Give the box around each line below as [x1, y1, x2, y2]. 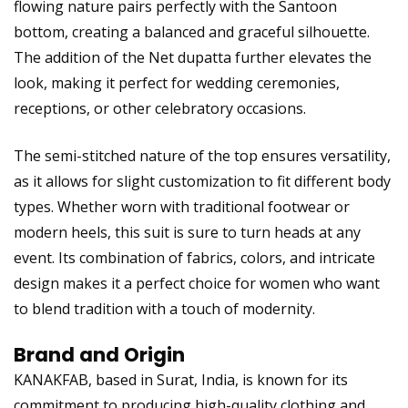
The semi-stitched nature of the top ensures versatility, [14, 145, 391, 166]
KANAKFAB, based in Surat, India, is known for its [14, 369, 348, 390]
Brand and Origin [14, 341, 185, 368]
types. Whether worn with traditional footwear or [14, 196, 350, 217]
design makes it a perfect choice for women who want [14, 272, 380, 293]
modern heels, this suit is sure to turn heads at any [14, 221, 361, 242]
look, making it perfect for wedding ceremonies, [14, 72, 340, 93]
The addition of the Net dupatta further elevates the [14, 46, 372, 67]
